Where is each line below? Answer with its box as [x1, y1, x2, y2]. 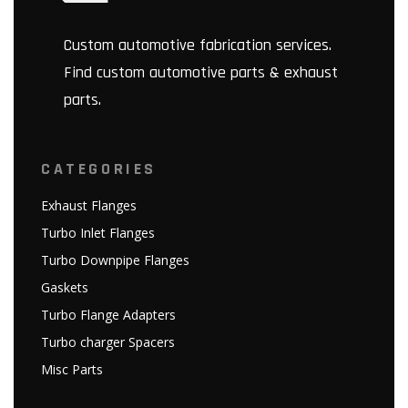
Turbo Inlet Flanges [41, 224, 155, 242]
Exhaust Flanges [41, 197, 137, 215]
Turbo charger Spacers [41, 333, 175, 352]
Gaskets [41, 279, 88, 297]
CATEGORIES [41, 158, 157, 180]
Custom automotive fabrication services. [64, 35, 331, 56]
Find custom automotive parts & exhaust [64, 62, 338, 84]
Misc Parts [41, 361, 103, 379]
